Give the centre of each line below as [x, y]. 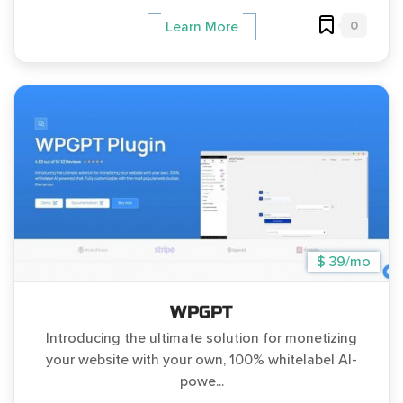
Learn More [201, 27]
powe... [201, 381]
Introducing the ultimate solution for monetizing [201, 338]
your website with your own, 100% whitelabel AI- [201, 359]
